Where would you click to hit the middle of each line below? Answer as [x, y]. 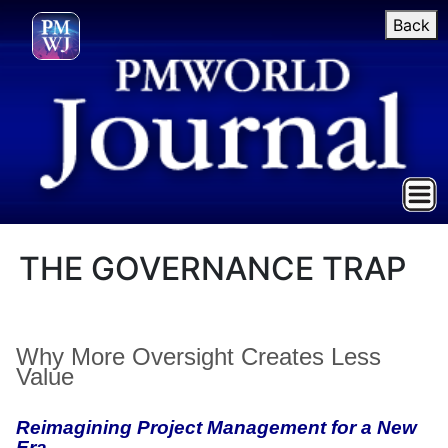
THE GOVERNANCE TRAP [213, 268]
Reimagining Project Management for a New [216, 427]
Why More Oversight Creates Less [198, 356]
